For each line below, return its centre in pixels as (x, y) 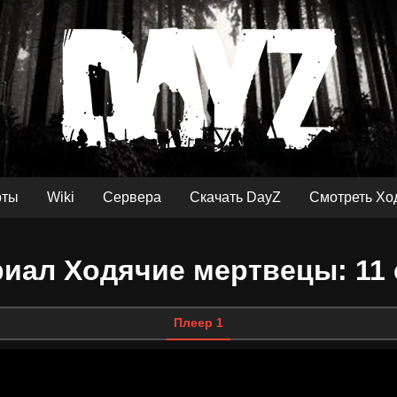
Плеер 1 (198, 322)
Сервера (132, 197)
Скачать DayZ (235, 197)
